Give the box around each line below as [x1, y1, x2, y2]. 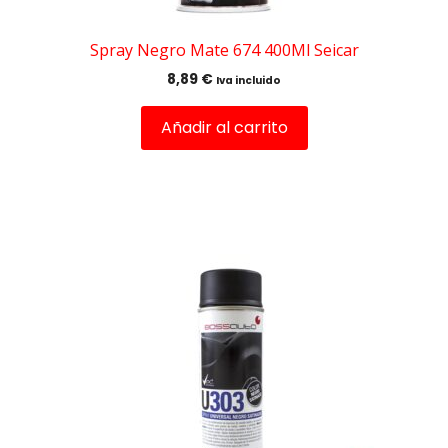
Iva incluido [216, 73, 281, 89]
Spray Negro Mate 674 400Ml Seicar [89, 39, 359, 62]
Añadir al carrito [160, 116, 288, 140]
